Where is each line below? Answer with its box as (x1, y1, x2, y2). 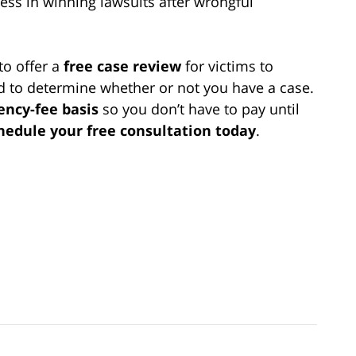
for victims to (181, 56, 273, 75)
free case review (64, 56, 181, 75)
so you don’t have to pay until (99, 99, 300, 118)
